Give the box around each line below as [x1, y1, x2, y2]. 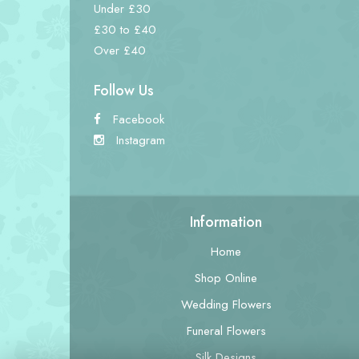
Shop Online [195, 269, 257, 287]
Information [190, 212, 262, 232]
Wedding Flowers [180, 296, 272, 313]
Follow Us [94, 80, 154, 101]
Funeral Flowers [186, 322, 266, 340]
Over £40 [94, 42, 146, 59]
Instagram [112, 131, 165, 149]
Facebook [109, 111, 164, 128]
